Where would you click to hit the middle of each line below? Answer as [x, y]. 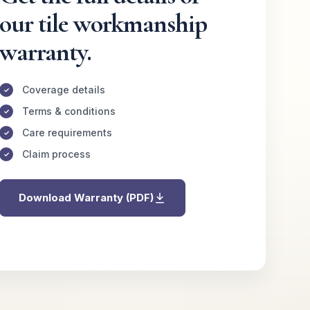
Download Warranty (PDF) [86, 198]
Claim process [56, 154]
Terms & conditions [69, 111]
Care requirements [67, 133]
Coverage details [63, 90]
